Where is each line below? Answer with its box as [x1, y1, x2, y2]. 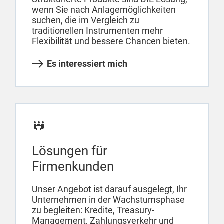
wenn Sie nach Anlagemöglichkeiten [32, 4, 176, 15]
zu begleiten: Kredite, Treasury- [32, 205, 154, 216]
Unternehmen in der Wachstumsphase [32, 194, 185, 205]
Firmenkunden [32, 159, 114, 174]
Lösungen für [32, 143, 107, 159]
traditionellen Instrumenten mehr [32, 25, 163, 36]
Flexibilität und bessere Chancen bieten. [32, 36, 190, 47]
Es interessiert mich [47, 58, 127, 69]
